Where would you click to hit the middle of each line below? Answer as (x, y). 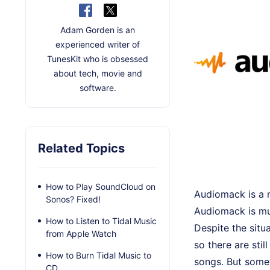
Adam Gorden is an (98, 30)
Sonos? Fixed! (73, 199)
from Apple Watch (81, 234)
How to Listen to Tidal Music (101, 221)
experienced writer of (98, 45)
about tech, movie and (98, 74)
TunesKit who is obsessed (98, 59)
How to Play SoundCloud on (101, 187)
